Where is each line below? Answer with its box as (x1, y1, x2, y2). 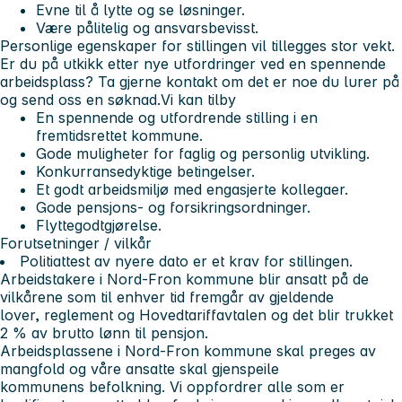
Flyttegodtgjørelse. (36, 215, 162, 234)
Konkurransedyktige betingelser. (36, 162, 255, 180)
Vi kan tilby (161, 90, 236, 109)
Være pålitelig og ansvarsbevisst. (36, 18, 258, 37)
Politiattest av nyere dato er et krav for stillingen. (20, 251, 353, 270)
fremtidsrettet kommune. (36, 126, 203, 144)
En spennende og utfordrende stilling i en (36, 108, 318, 127)
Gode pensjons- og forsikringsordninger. (36, 197, 310, 216)
